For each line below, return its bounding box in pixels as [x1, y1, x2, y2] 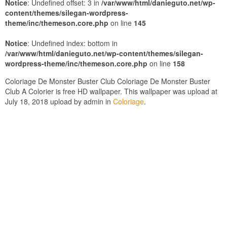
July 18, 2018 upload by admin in [5, 96, 113, 106]
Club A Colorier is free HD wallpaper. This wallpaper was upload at [5, 86, 217, 96]
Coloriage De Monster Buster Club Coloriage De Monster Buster [5, 76, 210, 86]
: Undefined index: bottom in [27, 38, 118, 48]
